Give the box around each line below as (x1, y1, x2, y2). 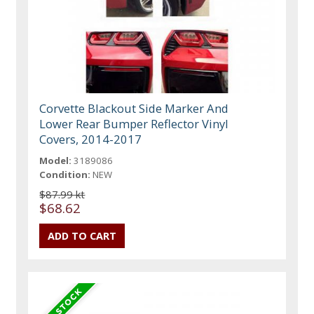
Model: (39, 153, 72, 167)
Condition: (39, 168, 91, 181)
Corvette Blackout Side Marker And (39, 100, 229, 116)
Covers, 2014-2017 (39, 130, 142, 147)
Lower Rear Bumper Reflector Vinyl (39, 115, 229, 132)
